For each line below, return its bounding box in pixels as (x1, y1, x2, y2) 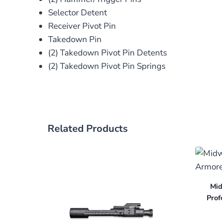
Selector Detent (48, 6, 107, 18)
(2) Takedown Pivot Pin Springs (48, 60, 166, 72)
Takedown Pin (48, 33, 102, 45)
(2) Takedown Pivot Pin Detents (48, 47, 167, 58)
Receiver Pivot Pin (48, 20, 116, 32)
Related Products (48, 122, 128, 136)
